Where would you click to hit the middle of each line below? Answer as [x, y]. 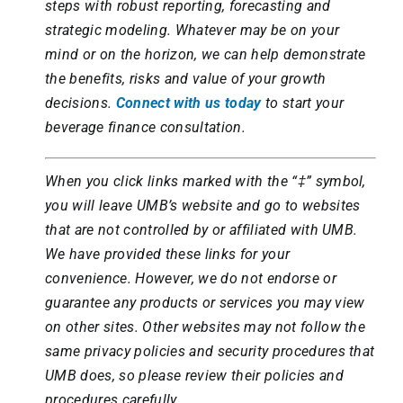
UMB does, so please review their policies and [194, 376]
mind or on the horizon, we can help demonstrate [205, 55]
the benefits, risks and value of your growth [185, 79]
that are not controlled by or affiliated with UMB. [201, 230]
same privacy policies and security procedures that [210, 352]
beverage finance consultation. [145, 128]
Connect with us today [188, 103]
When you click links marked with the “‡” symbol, [205, 182]
